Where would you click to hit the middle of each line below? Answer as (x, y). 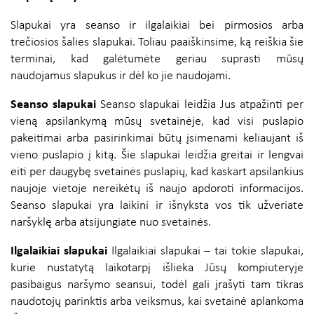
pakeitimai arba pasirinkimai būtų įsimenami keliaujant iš (157, 139)
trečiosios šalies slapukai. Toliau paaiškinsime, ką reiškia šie (157, 43)
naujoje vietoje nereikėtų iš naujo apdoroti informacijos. (157, 189)
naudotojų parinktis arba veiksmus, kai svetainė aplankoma (157, 302)
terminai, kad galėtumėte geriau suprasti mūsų (157, 60)
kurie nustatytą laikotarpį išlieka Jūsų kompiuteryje (157, 268)
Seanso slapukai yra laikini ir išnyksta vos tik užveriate (157, 206)
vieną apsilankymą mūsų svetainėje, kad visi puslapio (157, 122)
